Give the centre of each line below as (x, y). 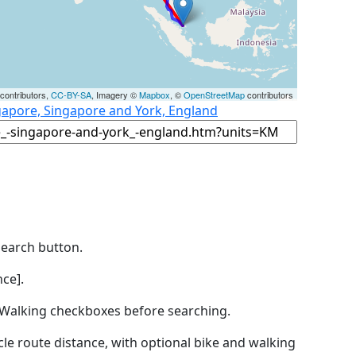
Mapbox (155, 94)
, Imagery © (115, 94)
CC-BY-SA (71, 94)
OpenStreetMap (214, 94)
